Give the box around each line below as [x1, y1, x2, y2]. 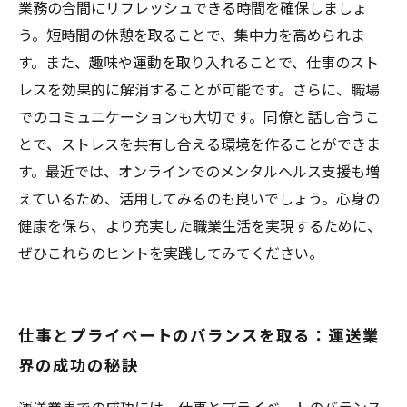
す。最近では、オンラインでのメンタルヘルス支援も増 [18, 160, 380, 182]
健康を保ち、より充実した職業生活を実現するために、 [18, 214, 382, 236]
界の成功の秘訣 [18, 352, 139, 376]
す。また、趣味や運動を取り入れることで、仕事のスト [18, 51, 379, 73]
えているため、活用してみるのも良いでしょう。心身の [18, 187, 380, 209]
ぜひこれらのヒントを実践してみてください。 [18, 242, 323, 263]
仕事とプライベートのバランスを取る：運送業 [18, 323, 380, 346]
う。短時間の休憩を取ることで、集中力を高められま [18, 24, 365, 45]
